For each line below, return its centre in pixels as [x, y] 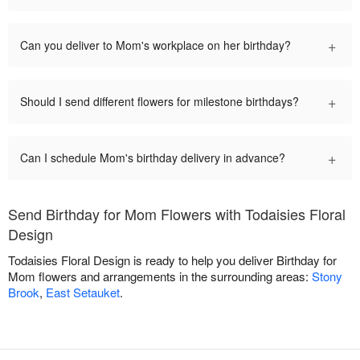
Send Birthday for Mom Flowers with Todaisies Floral [177, 214]
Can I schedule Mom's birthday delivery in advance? [153, 158]
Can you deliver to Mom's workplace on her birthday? [155, 45]
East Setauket [83, 292]
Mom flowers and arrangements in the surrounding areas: [160, 276]
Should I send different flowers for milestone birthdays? [160, 102]
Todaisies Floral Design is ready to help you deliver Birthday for [172, 260]
